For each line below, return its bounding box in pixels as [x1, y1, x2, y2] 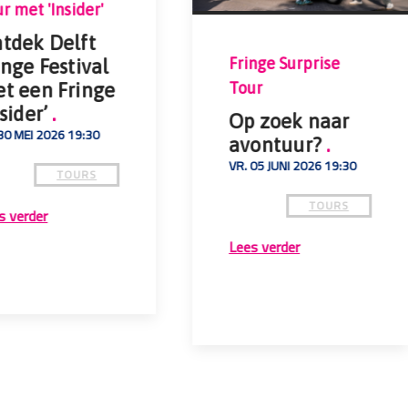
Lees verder [229, 232, 301, 260]
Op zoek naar [229, 108, 350, 133]
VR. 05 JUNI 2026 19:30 [229, 153, 357, 178]
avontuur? [229, 132, 327, 157]
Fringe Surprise [229, 53, 341, 73]
